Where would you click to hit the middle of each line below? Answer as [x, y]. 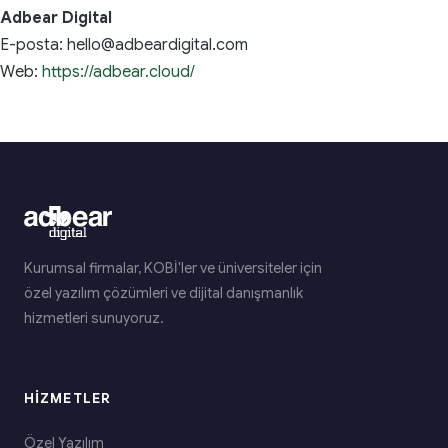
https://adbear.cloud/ [118, 72]
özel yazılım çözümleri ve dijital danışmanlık [163, 293]
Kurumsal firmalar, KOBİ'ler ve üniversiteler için [173, 268]
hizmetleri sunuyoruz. [94, 318]
